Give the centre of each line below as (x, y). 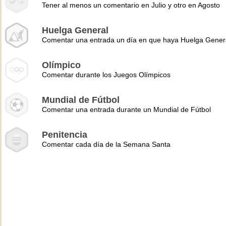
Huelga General (75, 30)
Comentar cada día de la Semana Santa (106, 144)
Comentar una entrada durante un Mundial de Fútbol (126, 109)
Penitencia (65, 135)
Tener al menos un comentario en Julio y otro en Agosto (131, 5)
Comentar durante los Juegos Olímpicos (106, 75)
